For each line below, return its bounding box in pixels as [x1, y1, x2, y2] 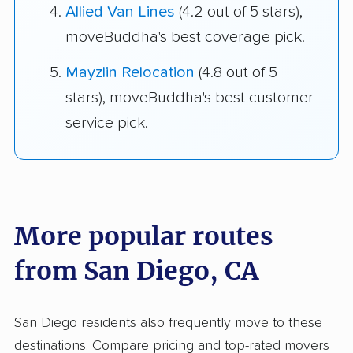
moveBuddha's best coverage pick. [65, 28, 305, 45]
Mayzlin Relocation [65, 64, 195, 80]
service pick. [65, 114, 148, 131]
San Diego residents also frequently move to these [14, 316, 322, 331]
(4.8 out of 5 [195, 64, 277, 80]
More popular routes [14, 221, 273, 253]
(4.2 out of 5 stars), [175, 3, 303, 20]
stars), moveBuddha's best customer [65, 89, 314, 106]
